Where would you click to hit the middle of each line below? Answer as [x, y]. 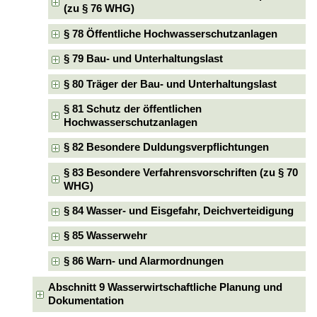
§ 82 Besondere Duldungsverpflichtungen [167, 148]
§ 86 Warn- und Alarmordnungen [144, 261]
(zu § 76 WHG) [99, 9]
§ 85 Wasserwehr [106, 236]
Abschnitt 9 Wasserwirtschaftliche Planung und [165, 287]
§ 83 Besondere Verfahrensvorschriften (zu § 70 [181, 172]
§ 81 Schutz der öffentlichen [133, 109]
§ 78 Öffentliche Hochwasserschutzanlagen [171, 34]
